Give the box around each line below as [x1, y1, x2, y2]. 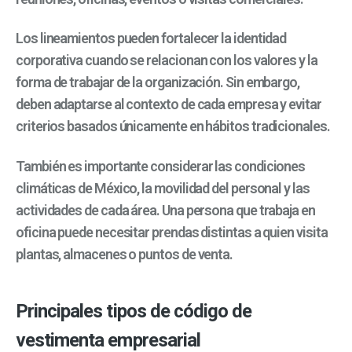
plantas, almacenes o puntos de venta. [16, 245, 233, 262]
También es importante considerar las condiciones [16, 157, 306, 174]
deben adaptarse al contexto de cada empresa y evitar [16, 96, 321, 113]
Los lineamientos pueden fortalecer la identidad [16, 30, 287, 47]
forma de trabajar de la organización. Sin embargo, [16, 74, 300, 91]
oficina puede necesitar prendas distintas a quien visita [16, 223, 328, 240]
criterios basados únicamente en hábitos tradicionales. [16, 118, 330, 135]
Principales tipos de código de [16, 299, 252, 322]
